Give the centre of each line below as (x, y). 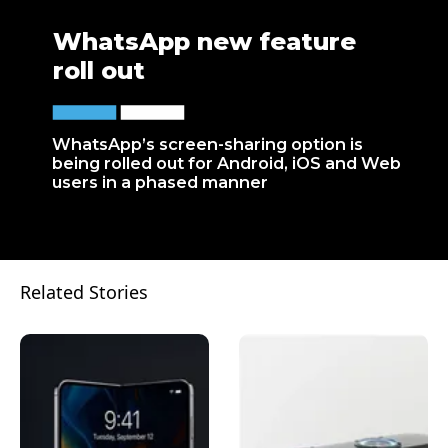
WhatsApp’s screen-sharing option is (208, 143)
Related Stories (84, 291)
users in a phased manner (160, 181)
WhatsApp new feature (205, 42)
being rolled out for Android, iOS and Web (227, 162)
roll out (99, 71)
